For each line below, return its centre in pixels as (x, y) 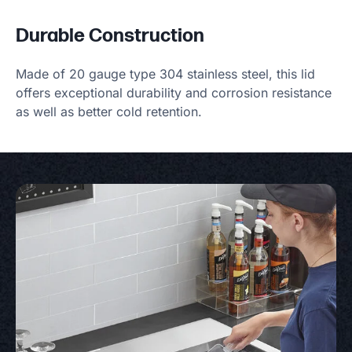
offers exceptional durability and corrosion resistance (174, 92)
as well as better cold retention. (109, 111)
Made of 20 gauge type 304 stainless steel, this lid (165, 73)
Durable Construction (110, 35)
